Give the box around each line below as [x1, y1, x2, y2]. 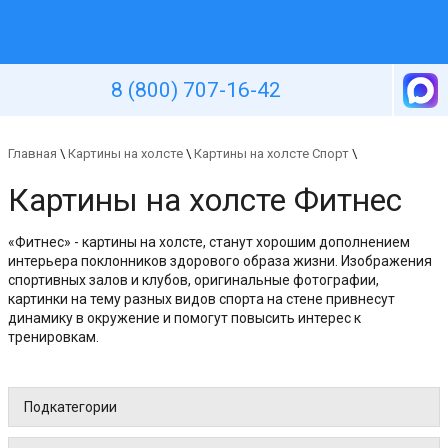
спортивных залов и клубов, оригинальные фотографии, [8, 272, 379, 289]
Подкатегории [24, 399, 117, 416]
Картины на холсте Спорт [194, 146, 349, 161]
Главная [8, 146, 57, 161]
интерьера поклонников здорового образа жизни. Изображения [8, 253, 432, 270]
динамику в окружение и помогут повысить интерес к [8, 310, 361, 327]
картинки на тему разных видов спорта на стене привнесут [8, 291, 395, 308]
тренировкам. [8, 329, 99, 346]
